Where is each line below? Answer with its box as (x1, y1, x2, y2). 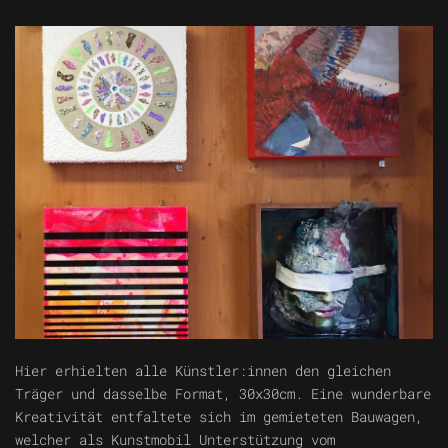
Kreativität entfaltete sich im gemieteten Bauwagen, (15, 406, 423, 426)
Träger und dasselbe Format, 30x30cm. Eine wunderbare (15, 383, 431, 403)
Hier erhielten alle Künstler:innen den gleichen (15, 360, 391, 380)
